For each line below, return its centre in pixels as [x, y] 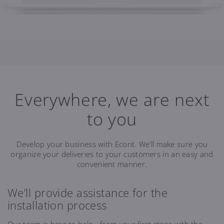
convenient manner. [112, 164]
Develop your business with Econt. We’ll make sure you [112, 144]
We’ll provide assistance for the [88, 193]
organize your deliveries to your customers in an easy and [112, 154]
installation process [57, 205]
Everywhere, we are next [112, 100]
